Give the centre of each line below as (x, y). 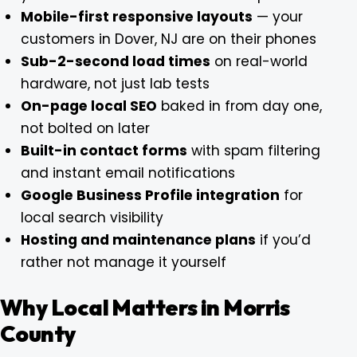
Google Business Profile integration (150, 195)
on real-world (259, 61)
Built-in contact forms (104, 150)
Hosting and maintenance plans (138, 239)
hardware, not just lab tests (115, 83)
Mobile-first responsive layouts (136, 16)
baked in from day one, (239, 106)
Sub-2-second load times (115, 61)
